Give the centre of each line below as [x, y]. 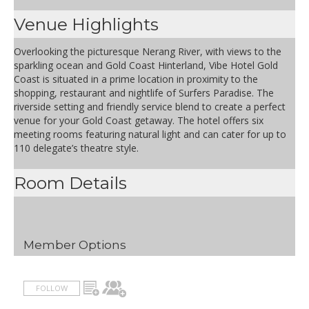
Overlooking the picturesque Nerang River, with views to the [148, 52]
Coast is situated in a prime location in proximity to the [136, 79]
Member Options [75, 245]
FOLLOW [52, 288]
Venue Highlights [86, 24]
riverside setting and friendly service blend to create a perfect [150, 107]
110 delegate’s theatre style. [76, 148]
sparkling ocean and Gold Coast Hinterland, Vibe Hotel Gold [146, 66]
